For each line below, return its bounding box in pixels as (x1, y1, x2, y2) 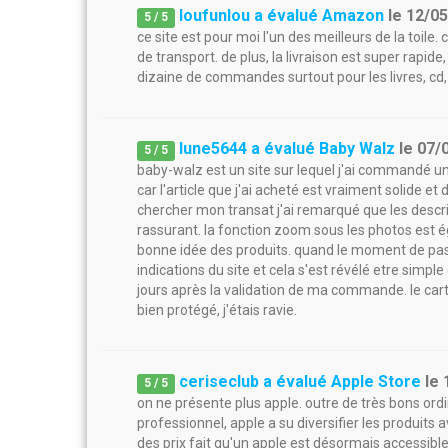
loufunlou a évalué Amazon (179, 6, 385, 25)
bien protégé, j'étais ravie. (137, 302, 297, 318)
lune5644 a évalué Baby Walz (179, 139, 396, 158)
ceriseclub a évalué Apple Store (179, 372, 422, 391)
